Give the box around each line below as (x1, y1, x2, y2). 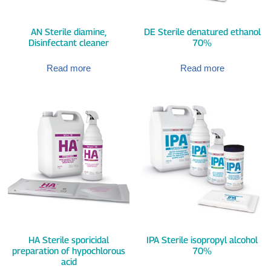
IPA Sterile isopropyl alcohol (146, 233, 258, 245)
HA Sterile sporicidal (28, 233, 109, 245)
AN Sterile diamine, (31, 26, 107, 38)
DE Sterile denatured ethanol (143, 26, 261, 38)
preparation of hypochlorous (12, 244, 126, 256)
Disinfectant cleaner (28, 37, 109, 48)
